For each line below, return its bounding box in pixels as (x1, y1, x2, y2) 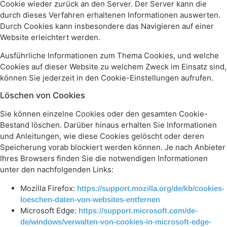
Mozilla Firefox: (20, 183, 77, 193)
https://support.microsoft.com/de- (79, 206, 198, 215)
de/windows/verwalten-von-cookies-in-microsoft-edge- (20, 217, 211, 226)
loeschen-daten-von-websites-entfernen (20, 195, 160, 204)
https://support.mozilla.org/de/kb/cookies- (77, 183, 224, 193)
